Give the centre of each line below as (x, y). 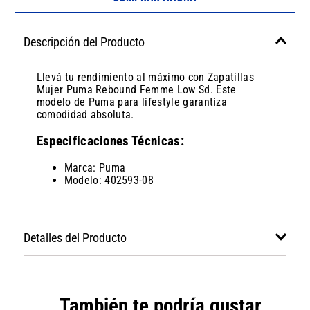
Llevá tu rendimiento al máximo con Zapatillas (145, 77)
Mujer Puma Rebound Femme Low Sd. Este (136, 90)
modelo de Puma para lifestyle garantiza (132, 102)
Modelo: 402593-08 (109, 180)
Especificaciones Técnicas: (110, 142)
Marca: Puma (95, 167)
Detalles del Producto (75, 238)
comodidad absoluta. (85, 115)
